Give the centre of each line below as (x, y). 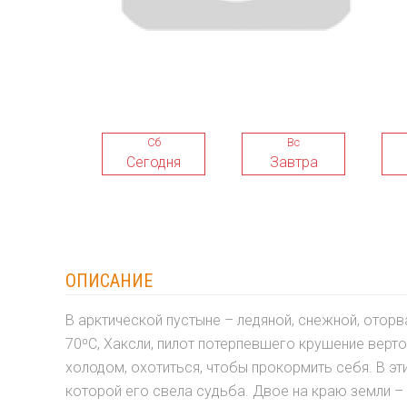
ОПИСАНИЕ (109, 281)
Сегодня (154, 162)
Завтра (293, 162)
